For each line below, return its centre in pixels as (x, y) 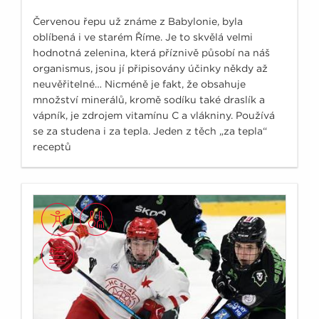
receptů (52, 146)
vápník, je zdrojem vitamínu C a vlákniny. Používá (154, 115)
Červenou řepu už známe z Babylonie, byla (138, 21)
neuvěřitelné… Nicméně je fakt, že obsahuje (139, 84)
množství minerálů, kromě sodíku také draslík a (149, 99)
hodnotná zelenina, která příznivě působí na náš (151, 52)
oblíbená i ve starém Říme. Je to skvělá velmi (143, 37)
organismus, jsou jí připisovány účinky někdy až (150, 68)
